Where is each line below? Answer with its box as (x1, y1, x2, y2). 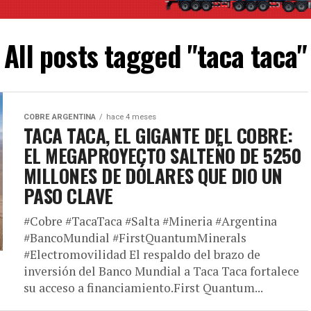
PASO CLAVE (24, 182, 113, 210)
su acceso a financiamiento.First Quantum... (24, 280, 263, 296)
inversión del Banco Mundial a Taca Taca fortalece (24, 263, 299, 279)
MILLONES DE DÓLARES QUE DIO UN (24, 162, 283, 190)
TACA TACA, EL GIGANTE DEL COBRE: (24, 121, 293, 149)
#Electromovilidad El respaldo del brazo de (24, 246, 260, 262)
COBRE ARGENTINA (24, 112, 96, 121)
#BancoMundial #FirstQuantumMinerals (24, 230, 246, 246)
